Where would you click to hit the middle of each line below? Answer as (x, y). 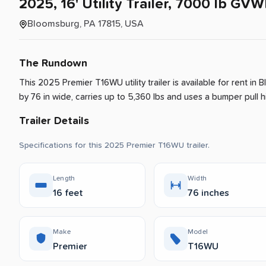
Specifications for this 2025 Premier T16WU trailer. (114, 145)
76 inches (208, 193)
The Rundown (53, 63)
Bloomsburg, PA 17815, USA (85, 23)
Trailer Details (54, 121)
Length (64, 178)
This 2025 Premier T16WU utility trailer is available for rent (134, 83)
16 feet (68, 193)
